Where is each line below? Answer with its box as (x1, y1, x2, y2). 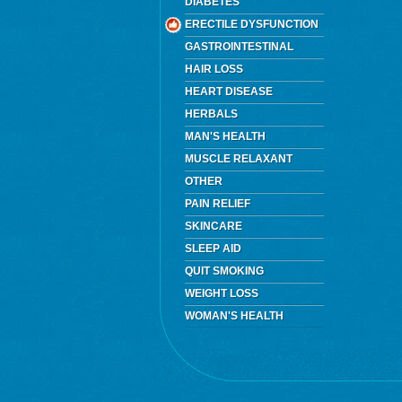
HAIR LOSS (185, 63, 243, 75)
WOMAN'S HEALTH (185, 310, 284, 322)
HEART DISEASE (185, 85, 273, 98)
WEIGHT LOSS (185, 287, 258, 300)
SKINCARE (185, 220, 242, 232)
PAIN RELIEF (185, 197, 250, 210)
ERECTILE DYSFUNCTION (185, 18, 319, 31)
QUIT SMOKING (185, 265, 264, 277)
